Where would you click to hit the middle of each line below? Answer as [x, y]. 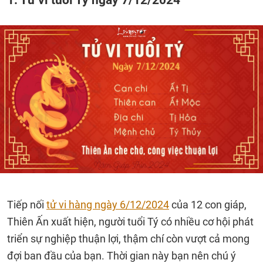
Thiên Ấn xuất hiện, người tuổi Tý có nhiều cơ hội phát [130, 222]
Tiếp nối [27, 205]
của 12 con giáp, [208, 205]
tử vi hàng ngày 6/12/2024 [108, 205]
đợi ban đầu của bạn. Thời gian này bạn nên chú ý [122, 256]
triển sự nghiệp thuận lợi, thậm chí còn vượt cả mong [128, 239]
